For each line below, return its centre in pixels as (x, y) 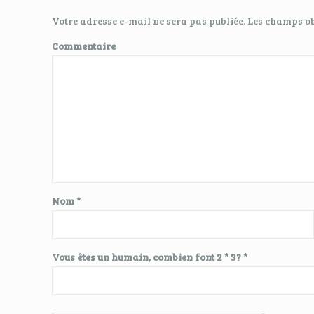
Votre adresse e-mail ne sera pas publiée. (149, 21)
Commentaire (84, 46)
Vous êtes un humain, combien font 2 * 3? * (150, 257)
